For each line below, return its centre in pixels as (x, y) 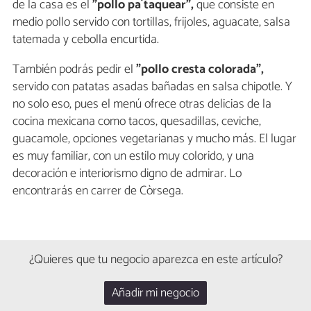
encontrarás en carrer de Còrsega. (98, 191)
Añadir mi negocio (155, 294)
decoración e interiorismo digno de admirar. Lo (127, 173)
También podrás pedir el (73, 69)
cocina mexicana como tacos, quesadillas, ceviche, (137, 121)
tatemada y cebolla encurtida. (86, 39)
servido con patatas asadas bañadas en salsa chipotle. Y (152, 86)
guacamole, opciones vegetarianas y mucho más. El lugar (154, 138)
